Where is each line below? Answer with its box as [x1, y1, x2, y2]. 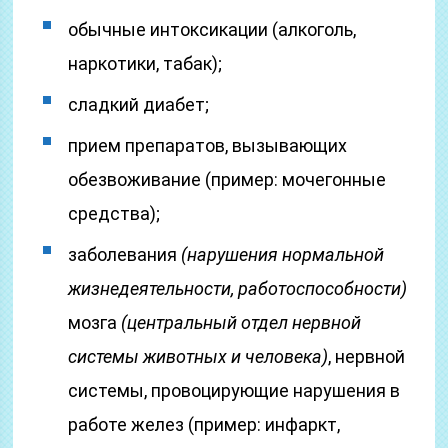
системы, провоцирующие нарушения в [68, 380, 401, 401]
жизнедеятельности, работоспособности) [68, 278, 408, 299]
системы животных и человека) [68, 346, 329, 367]
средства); [68, 203, 161, 224]
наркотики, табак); [68, 53, 223, 74]
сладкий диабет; [68, 94, 210, 115]
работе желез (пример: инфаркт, [68, 414, 341, 435]
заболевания [68, 244, 182, 265]
